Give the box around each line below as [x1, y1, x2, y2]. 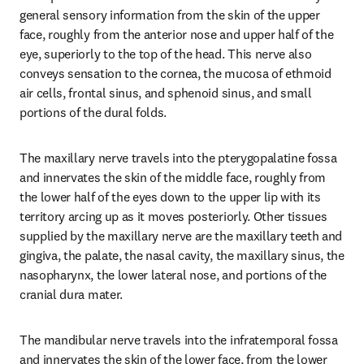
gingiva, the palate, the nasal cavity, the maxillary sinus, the [19, 247, 344, 263]
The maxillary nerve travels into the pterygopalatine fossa [19, 149, 337, 166]
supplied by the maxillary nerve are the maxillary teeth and [19, 227, 343, 244]
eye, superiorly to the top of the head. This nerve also [19, 45, 312, 62]
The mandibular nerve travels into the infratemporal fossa [19, 331, 338, 348]
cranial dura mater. [19, 286, 123, 302]
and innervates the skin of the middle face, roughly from [19, 169, 327, 185]
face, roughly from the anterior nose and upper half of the [19, 26, 334, 42]
